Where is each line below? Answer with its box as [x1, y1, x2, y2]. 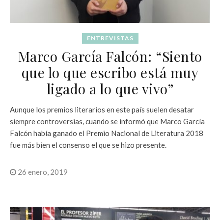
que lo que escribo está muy [21, 63, 199, 82]
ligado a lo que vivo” [46, 79, 174, 98]
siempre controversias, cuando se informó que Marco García [10, 116, 205, 126]
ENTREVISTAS [86, 34, 134, 42]
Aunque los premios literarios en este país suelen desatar [10, 105, 194, 114]
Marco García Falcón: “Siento [18, 47, 202, 65]
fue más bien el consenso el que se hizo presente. [10, 140, 166, 149]
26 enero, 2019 [16, 167, 68, 176]
